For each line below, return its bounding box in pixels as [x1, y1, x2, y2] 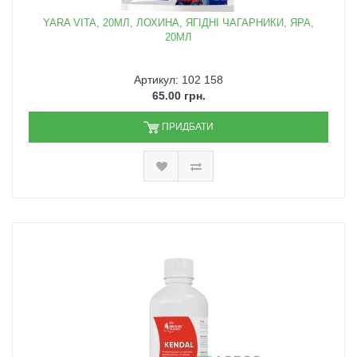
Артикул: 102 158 [134, 73, 223, 87]
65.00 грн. [151, 89, 206, 103]
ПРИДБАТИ [162, 121, 214, 133]
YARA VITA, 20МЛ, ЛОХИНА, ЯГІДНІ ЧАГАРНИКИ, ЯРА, [43, 17, 314, 29]
